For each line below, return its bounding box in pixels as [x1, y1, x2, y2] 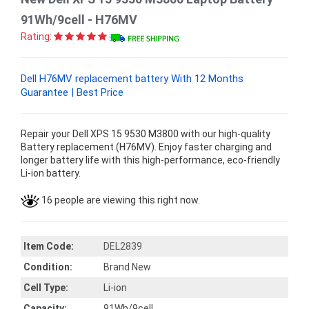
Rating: [21, 31, 52, 43]
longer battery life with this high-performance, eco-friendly [21, 154, 280, 166]
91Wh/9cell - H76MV [21, 12, 137, 28]
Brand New [103, 261, 151, 273]
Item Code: [23, 241, 74, 252]
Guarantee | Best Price [21, 86, 123, 99]
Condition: [23, 261, 72, 273]
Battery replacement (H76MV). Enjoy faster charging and [21, 141, 272, 153]
